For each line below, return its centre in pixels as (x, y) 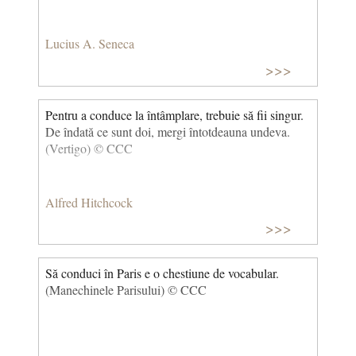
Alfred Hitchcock (89, 202)
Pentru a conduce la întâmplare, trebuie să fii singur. (174, 115)
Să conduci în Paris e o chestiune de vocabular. (162, 273)
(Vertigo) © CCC (89, 149)
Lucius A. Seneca (90, 44)
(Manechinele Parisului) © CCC (126, 290)
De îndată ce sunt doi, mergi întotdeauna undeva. (168, 132)
